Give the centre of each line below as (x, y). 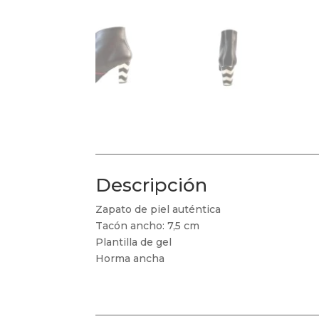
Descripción (152, 185)
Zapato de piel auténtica (158, 210)
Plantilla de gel (134, 242)
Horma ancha (130, 259)
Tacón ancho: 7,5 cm (148, 226)
